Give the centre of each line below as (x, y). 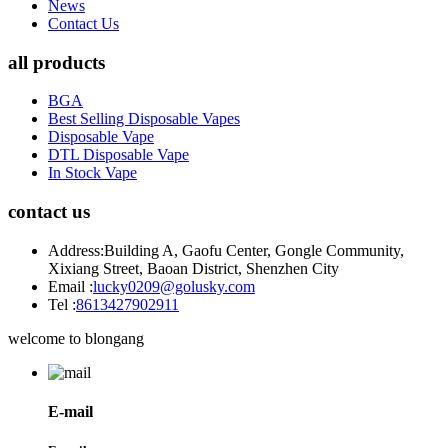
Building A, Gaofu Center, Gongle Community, (254, 250)
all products (56, 62)
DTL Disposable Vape (118, 155)
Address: (76, 250)
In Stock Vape (92, 173)
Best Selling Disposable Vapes (144, 119)
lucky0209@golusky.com (174, 286)
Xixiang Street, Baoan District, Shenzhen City (193, 268)
